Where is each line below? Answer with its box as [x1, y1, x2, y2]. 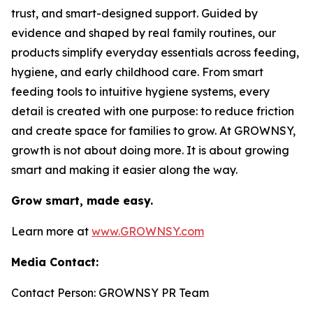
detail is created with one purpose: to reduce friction [11, 104, 294, 119]
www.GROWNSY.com [92, 224, 204, 239]
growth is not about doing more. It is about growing [11, 143, 289, 158]
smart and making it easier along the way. [11, 163, 238, 177]
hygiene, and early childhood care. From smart [11, 65, 263, 80]
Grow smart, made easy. [11, 194, 153, 208]
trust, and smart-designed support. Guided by [11, 6, 258, 21]
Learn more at [11, 224, 92, 239]
